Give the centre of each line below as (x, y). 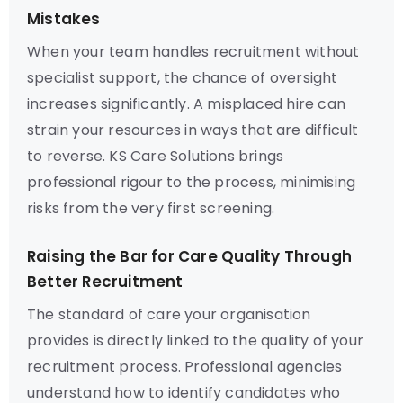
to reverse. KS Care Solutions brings (156, 156)
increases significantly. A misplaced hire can (187, 104)
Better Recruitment (105, 282)
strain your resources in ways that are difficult (193, 130)
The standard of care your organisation (169, 314)
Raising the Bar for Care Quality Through (190, 256)
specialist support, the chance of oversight (183, 78)
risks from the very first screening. (151, 208)
